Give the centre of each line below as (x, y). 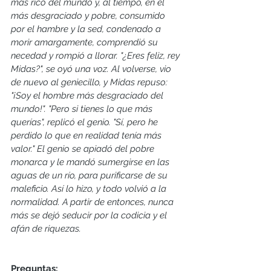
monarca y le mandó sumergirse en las (91, 162)
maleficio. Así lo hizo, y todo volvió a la (90, 189)
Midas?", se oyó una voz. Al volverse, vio (92, 69)
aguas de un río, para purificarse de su (90, 176)
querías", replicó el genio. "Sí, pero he (86, 122)
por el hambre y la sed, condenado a (87, 29)
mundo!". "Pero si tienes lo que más (83, 109)
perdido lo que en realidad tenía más (87, 136)
